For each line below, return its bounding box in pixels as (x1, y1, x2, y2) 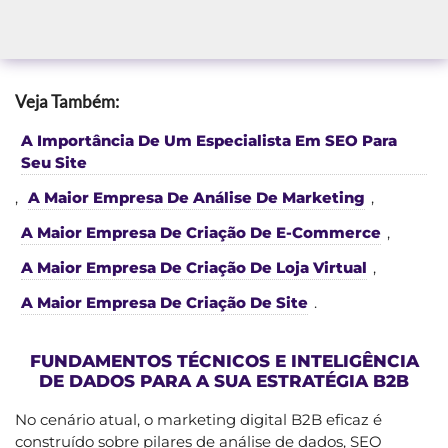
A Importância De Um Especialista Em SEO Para (21, 130, 397, 150)
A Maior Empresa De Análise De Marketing (28, 187, 365, 207)
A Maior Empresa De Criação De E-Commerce (21, 222, 381, 242)
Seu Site (21, 152, 87, 172)
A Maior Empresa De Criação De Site (21, 292, 308, 312)
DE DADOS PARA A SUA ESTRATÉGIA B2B (39, 370, 409, 391)
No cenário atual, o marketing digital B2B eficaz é (15, 409, 382, 429)
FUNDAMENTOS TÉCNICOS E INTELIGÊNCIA (29, 350, 419, 371)
